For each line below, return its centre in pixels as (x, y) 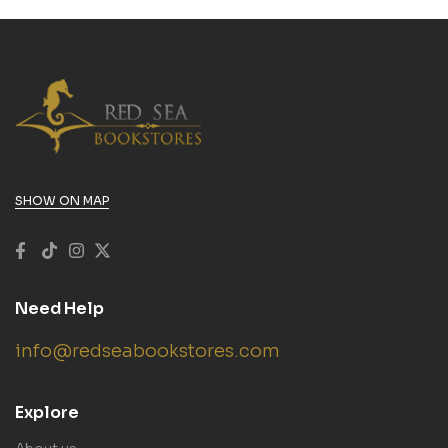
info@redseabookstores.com (147, 350)
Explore (47, 412)
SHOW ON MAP (62, 200)
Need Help (59, 308)
